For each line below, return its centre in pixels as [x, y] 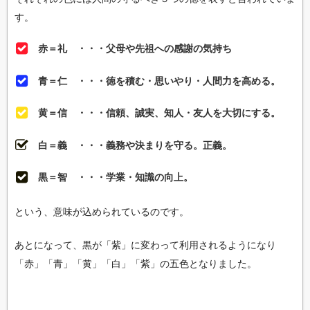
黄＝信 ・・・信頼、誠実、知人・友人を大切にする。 [159, 113]
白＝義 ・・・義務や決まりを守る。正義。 [135, 145]
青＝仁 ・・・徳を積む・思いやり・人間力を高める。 [159, 81]
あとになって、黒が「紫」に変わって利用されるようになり [145, 245]
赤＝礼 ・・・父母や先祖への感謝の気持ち [135, 48]
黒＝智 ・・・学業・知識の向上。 [116, 177]
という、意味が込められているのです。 [102, 212]
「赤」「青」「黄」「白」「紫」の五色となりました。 [136, 264]
